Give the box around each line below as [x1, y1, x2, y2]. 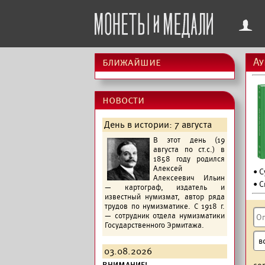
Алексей [153, 164, 182, 173]
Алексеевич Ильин [153, 173, 225, 183]
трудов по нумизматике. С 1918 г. [105, 202, 225, 211]
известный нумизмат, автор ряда [105, 192, 225, 202]
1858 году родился [153, 154, 225, 164]
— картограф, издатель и [105, 183, 225, 192]
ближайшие [102, 56, 161, 68]
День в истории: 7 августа [104, 119, 212, 131]
